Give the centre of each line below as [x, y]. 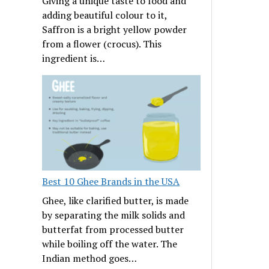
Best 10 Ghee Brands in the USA [111, 182]
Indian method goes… [90, 258]
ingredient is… [74, 59]
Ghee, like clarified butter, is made [116, 201]
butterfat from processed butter [113, 230]
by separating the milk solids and [114, 215]
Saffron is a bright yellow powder [115, 30]
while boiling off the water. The [110, 244]
